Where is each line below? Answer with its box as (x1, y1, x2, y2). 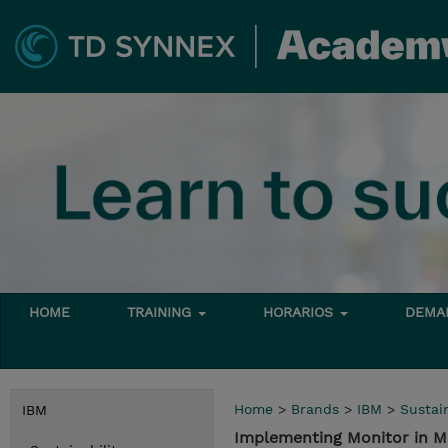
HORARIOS (263, 304, 339, 320)
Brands (291, 401, 339, 417)
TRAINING (127, 304, 197, 320)
